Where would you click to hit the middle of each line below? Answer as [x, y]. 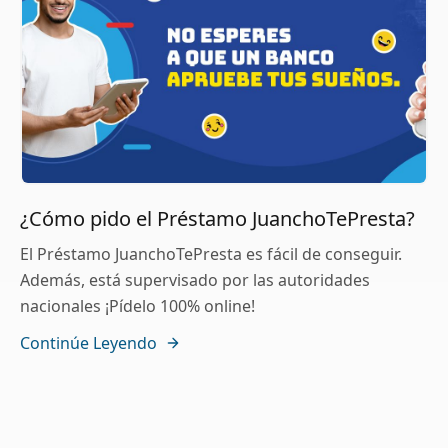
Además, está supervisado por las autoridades [195, 280]
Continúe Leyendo [88, 343]
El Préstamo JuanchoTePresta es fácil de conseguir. [211, 254]
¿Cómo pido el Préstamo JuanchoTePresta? [217, 219]
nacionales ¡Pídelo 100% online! [137, 306]
